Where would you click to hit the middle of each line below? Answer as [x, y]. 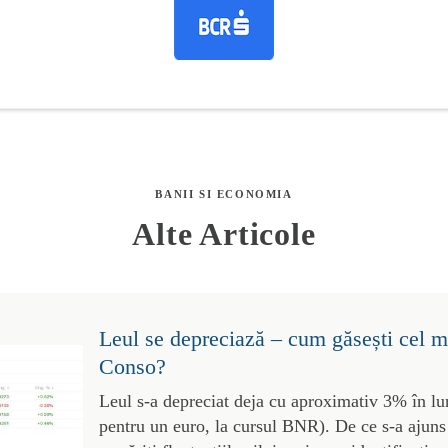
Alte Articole [224, 233]
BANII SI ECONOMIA [224, 193]
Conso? [132, 366]
